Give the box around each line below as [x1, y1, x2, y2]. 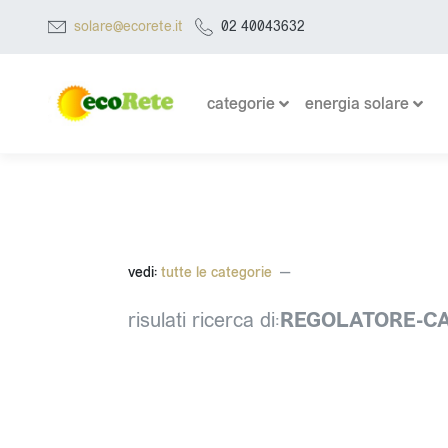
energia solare [305, 91, 410, 115]
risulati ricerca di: [128, 306, 280, 335]
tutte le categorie [157, 263, 272, 283]
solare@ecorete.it [74, 17, 183, 36]
